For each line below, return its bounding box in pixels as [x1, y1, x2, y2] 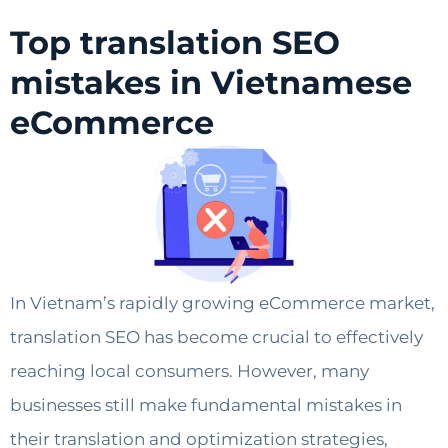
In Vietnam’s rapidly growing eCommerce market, [10, 292, 435, 313]
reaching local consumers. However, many [10, 360, 369, 381]
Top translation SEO [10, 23, 340, 63]
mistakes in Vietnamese [10, 63, 412, 103]
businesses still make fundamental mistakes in [10, 394, 402, 415]
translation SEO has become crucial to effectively [10, 326, 423, 347]
